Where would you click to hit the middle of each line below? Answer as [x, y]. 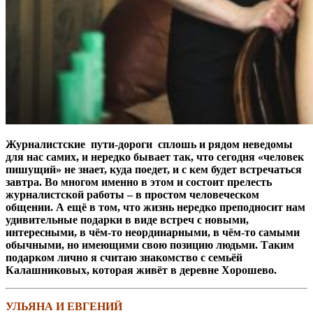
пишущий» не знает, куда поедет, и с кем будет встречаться [154, 169]
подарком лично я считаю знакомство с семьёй [124, 257]
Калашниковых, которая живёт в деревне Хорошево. [141, 270]
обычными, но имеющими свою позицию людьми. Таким [150, 245]
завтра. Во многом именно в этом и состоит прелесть [139, 182]
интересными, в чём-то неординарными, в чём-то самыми [153, 232]
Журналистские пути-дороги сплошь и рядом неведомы [149, 144]
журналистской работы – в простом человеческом [132, 194]
